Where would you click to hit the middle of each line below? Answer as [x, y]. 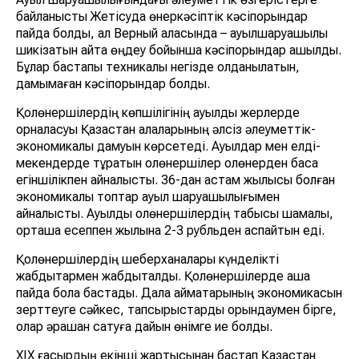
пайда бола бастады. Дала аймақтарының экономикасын [179, 293]
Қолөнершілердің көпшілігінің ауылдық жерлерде [158, 113]
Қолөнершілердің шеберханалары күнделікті [147, 260]
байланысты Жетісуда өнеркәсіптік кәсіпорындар [162, 17]
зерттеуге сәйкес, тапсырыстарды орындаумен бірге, [176, 310]
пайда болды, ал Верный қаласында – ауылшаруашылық [172, 34]
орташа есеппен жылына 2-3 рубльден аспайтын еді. [170, 231]
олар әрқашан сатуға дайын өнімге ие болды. [144, 327]
